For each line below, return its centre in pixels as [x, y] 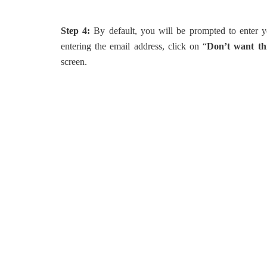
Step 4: [76, 31]
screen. [74, 62]
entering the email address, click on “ [134, 46]
